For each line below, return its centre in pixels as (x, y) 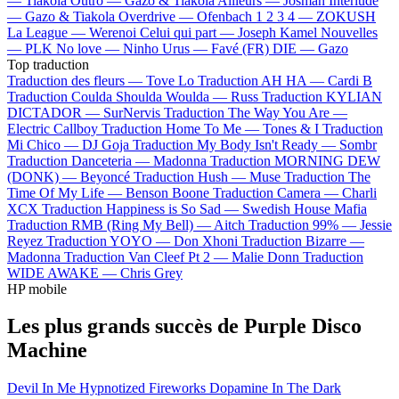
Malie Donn (265, 256)
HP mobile (37, 289)
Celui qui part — (189, 32)
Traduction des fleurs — (77, 80)
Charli (359, 192)
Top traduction (48, 64)
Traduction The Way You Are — (256, 112)
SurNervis (132, 112)
